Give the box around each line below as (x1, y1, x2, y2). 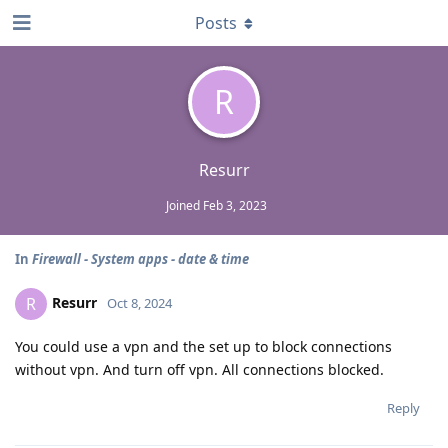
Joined (166, 197, 203, 214)
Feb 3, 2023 (203, 197, 267, 214)
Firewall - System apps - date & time (32, 250, 249, 268)
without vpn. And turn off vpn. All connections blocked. (15, 360, 384, 379)
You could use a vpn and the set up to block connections (15, 337, 392, 356)
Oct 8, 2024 (107, 293, 172, 312)
